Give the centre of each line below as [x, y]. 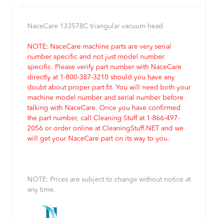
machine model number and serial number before [105, 98]
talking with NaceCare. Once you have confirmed [104, 108]
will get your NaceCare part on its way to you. [98, 139]
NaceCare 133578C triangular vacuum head [95, 27]
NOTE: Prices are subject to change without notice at [109, 180]
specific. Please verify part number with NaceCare [104, 67]
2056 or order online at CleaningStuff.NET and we [105, 129]
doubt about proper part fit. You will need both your [109, 88]
